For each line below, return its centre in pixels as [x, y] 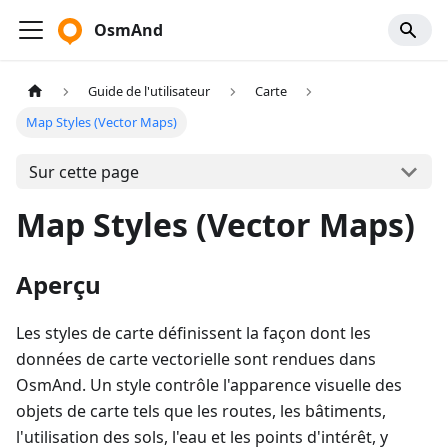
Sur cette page [83, 171]
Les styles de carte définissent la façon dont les [193, 333]
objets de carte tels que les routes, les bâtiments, [201, 411]
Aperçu [58, 285]
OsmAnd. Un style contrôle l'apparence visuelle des [209, 385]
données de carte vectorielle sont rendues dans [196, 359]
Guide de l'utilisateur [149, 91]
